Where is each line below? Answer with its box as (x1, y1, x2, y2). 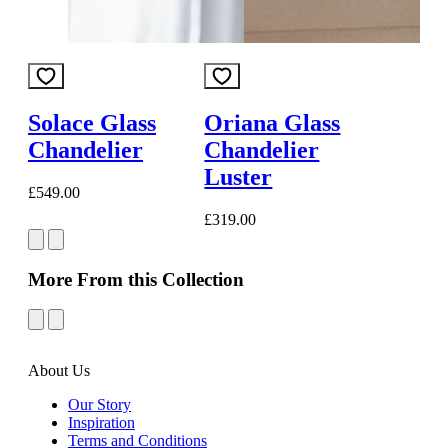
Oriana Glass (204, 109, 341, 136)
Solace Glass (28, 109, 156, 136)
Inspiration (68, 414, 135, 432)
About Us (28, 362, 90, 380)
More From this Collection (28, 268, 244, 290)
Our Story (68, 396, 131, 414)
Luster (204, 163, 273, 190)
